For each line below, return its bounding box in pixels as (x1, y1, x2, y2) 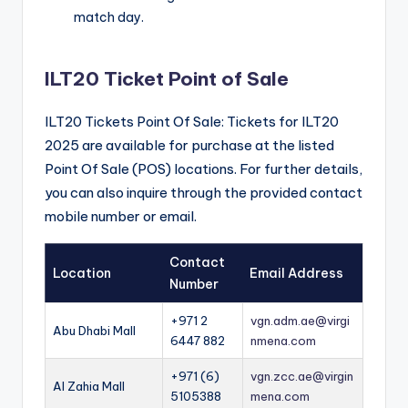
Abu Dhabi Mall (53, 322, 136, 338)
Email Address (250, 264, 343, 281)
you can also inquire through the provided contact (45, 183, 362, 201)
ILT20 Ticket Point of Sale (45, 66, 289, 91)
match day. (74, 8, 144, 25)
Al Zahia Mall (53, 378, 125, 393)
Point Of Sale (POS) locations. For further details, (45, 159, 362, 178)
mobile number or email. (45, 207, 197, 225)
